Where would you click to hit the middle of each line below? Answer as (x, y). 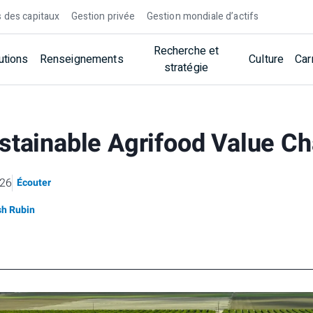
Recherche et (186, 51)
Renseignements (81, 59)
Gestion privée (103, 16)
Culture (267, 59)
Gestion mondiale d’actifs (203, 16)
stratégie (186, 68)
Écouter (34, 183)
